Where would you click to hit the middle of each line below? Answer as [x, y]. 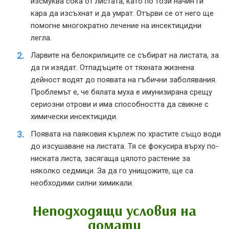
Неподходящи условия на [114, 210]
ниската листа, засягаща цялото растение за [110, 158]
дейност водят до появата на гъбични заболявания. [124, 79]
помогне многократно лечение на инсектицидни [116, 25]
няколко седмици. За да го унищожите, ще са [112, 170]
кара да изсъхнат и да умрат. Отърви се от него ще [122, 13]
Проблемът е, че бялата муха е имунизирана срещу [121, 92]
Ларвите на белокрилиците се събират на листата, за [125, 55]
